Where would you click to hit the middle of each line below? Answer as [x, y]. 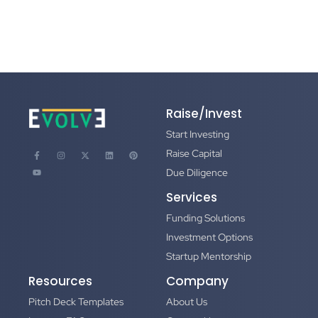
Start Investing [198, 134]
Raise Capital [194, 153]
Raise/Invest [204, 113]
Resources [60, 281]
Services [192, 197]
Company [197, 281]
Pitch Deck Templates [76, 301]
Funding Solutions [205, 218]
